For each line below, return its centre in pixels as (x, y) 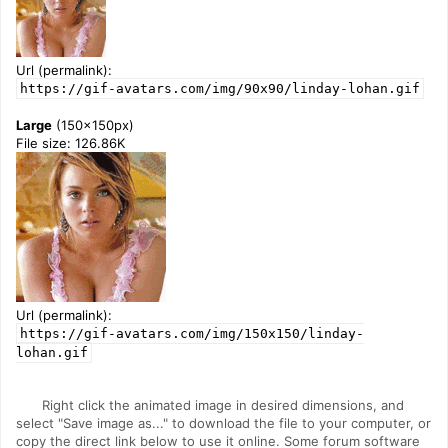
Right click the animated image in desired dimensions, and (223, 405)
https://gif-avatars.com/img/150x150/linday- (192, 333)
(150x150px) (93, 125)
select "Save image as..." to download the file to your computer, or (223, 423)
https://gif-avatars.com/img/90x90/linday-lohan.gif (220, 88)
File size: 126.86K (70, 143)
